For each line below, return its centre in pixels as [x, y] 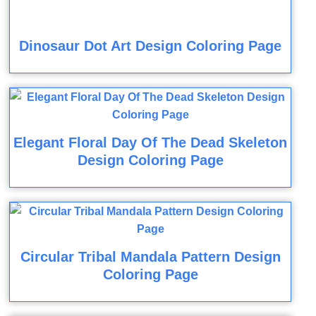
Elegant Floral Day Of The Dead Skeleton [151, 143]
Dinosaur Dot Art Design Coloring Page [151, 46]
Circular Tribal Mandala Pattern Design [150, 257]
